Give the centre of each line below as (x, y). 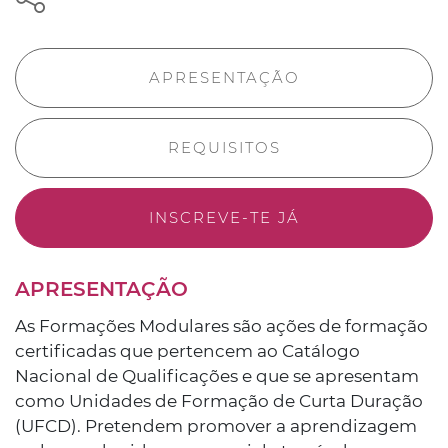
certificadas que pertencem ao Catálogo (187, 351)
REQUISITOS (224, 147)
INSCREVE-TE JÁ (224, 217)
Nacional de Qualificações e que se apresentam (217, 376)
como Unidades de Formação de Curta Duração (219, 401)
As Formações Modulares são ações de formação (221, 326)
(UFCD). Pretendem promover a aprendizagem (216, 426)
